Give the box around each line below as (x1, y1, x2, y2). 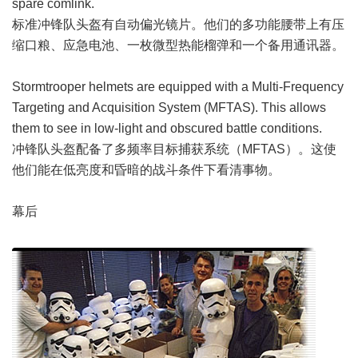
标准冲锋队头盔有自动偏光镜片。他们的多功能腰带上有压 (12, 18, 344, 31)
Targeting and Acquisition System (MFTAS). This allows (12, 101, 326, 114)
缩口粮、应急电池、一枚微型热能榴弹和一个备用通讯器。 (12, 38, 344, 52)
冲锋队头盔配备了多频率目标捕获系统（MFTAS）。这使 (12, 142, 336, 156)
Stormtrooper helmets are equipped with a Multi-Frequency (12, 80, 344, 93)
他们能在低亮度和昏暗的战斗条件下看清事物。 (12, 163, 280, 177)
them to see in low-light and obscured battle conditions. (12, 121, 322, 135)
